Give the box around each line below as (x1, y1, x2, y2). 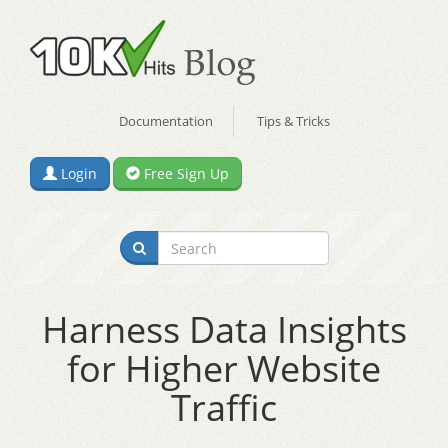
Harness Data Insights (41, 305, 407, 354)
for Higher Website (67, 344, 381, 393)
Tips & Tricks (256, 112, 330, 130)
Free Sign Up (140, 164, 229, 183)
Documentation (118, 112, 213, 130)
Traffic (171, 383, 277, 432)
